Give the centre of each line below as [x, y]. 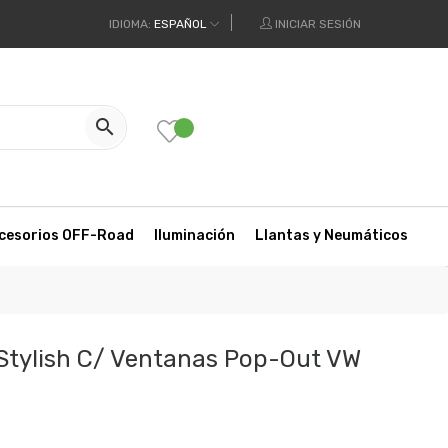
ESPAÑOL [180, 24]
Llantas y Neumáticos [331, 236]
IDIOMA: [130, 24]
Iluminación [194, 236]
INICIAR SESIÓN [318, 24]
